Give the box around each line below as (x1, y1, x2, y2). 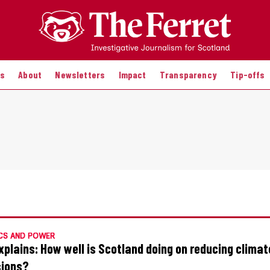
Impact (118, 68, 146, 80)
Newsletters (55, 68, 105, 80)
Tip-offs (230, 68, 265, 80)
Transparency (159, 68, 217, 80)
